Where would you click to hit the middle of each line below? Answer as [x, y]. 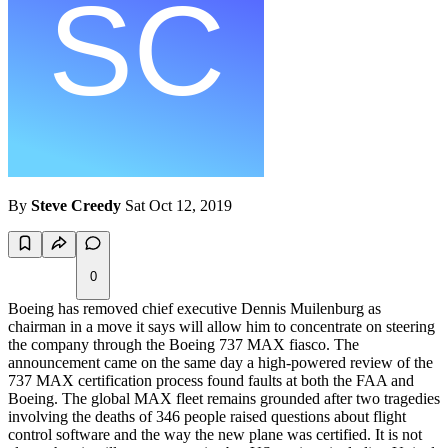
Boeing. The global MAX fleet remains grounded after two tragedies [224, 399]
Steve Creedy [76, 206]
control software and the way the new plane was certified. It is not [215, 435]
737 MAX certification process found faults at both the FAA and [211, 381]
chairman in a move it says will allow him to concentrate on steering [221, 327]
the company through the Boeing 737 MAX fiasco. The [183, 345]
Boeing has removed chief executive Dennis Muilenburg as [194, 309]
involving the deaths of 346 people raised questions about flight [207, 417]
